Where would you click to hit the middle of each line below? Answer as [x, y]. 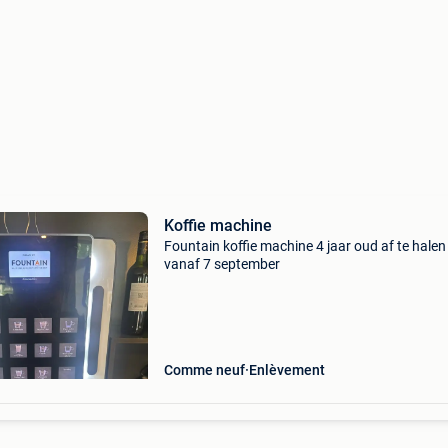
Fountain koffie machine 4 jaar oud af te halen [304, 246]
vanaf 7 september [221, 264]
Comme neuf [204, 370]
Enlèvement [286, 370]
